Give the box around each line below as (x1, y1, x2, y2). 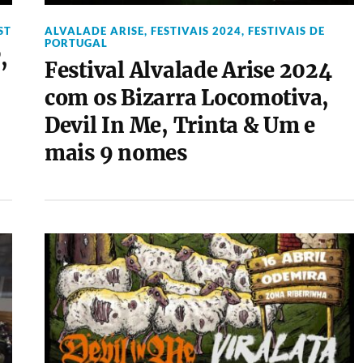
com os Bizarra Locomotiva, (44, 85, 330, 111)
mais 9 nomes (44, 140, 187, 166)
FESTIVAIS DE (247, 24, 325, 37)
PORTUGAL (44, 36, 108, 49)
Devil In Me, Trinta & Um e (44, 113, 316, 139)
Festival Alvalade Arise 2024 (44, 58, 332, 83)
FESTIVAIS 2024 (150, 24, 241, 37)
